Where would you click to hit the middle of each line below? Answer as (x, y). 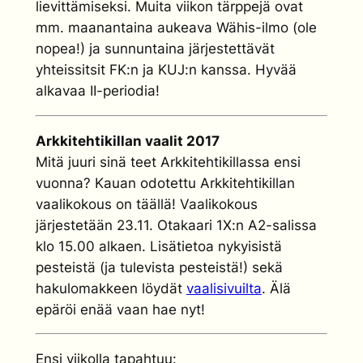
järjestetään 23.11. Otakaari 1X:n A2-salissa (176, 225)
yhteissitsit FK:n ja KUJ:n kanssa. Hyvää (166, 69)
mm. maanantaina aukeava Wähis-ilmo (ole (176, 27)
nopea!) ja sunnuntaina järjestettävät (155, 48)
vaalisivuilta (224, 288)
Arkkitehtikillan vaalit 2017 (127, 141)
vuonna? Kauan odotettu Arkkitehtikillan (165, 183)
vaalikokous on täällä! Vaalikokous (146, 204)
